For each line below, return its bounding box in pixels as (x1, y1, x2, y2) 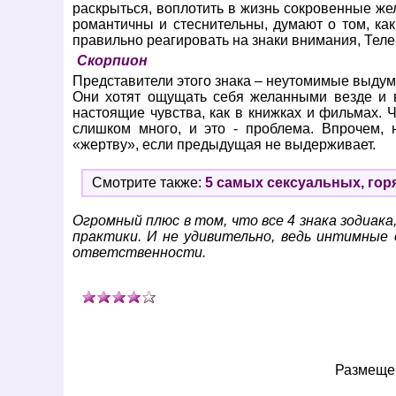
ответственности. (72, 245, 206, 260)
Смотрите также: (92, 175, 205, 190)
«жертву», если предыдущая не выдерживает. (72, 137, 376, 152)
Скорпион (77, 53, 148, 68)
